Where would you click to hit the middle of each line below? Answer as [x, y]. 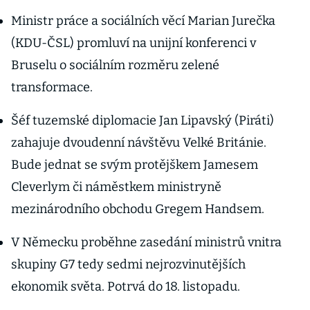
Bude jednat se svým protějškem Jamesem [135, 165]
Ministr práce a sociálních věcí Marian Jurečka [143, 21]
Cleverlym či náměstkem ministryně [116, 187]
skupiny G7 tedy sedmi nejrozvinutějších [128, 264]
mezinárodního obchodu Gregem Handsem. [138, 209]
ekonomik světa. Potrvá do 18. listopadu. [127, 286]
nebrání [224, 12]
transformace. [52, 87]
